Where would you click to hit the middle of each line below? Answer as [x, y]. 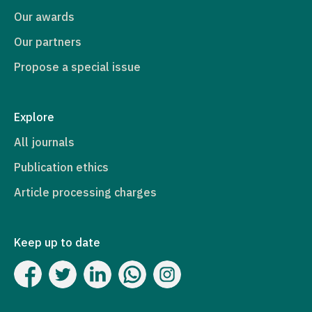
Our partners [48, 42]
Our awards [44, 17]
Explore [34, 117]
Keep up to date [57, 243]
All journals [44, 142]
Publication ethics [61, 167]
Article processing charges [85, 193]
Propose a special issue [77, 67]
